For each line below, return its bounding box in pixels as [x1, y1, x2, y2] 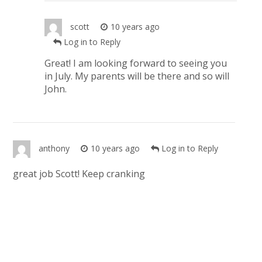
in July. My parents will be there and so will [44, 70, 230, 83]
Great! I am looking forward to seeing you [44, 57, 227, 70]
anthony [38, 143, 70, 154]
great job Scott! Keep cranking [12, 167, 145, 181]
